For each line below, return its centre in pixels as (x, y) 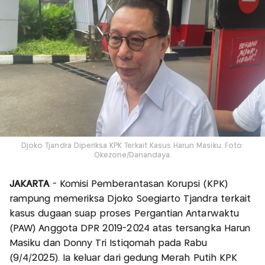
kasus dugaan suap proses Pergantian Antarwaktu (124, 214)
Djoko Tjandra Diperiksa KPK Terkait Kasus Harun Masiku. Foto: (132, 146)
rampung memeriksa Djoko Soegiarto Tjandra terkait (130, 199)
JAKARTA (31, 184)
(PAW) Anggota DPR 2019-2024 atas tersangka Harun (130, 228)
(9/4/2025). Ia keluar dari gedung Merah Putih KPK (124, 258)
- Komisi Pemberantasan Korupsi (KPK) (140, 184)
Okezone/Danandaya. (132, 155)
